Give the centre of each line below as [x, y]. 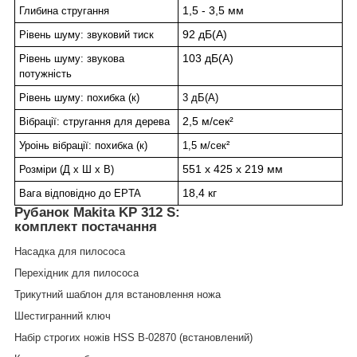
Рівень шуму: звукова [72, 59]
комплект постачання [86, 227]
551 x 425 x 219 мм [233, 169]
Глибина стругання [64, 11]
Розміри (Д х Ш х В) [67, 170]
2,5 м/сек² [208, 122]
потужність [45, 74]
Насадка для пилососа [70, 251]
